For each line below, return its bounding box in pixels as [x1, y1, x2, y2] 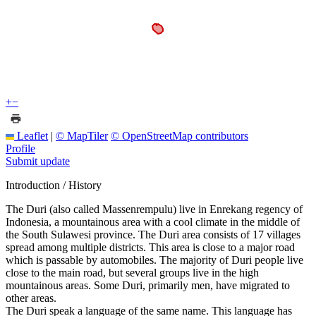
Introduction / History [6, 178, 102, 191]
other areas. [6, 291, 56, 304]
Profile [6, 142, 35, 154]
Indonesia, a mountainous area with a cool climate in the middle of [6, 215, 300, 228]
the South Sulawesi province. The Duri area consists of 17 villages [6, 228, 300, 241]
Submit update [6, 154, 70, 167]
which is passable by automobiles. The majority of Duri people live [6, 253, 303, 266]
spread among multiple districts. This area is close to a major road [6, 241, 295, 253]
